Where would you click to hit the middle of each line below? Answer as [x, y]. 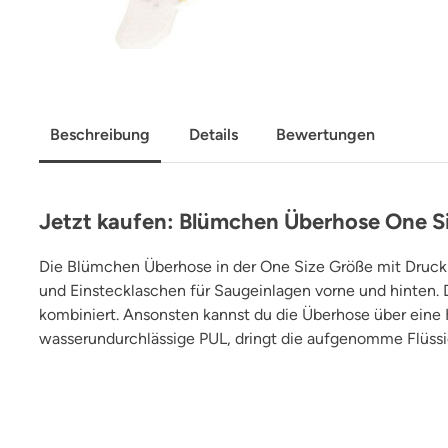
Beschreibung [100, 134]
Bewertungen [325, 134]
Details [213, 134]
